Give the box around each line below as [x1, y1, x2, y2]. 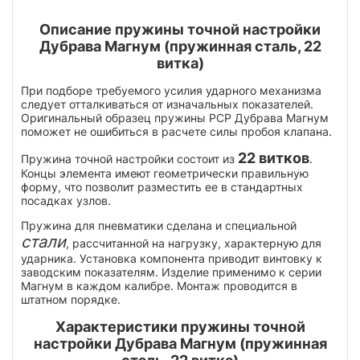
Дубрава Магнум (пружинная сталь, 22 [39, 38, 321, 55]
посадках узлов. [21, 194, 111, 208]
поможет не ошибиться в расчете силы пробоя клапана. [21, 125, 332, 139]
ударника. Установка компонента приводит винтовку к [21, 252, 322, 266]
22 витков [238, 149, 309, 167]
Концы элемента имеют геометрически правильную [21, 166, 309, 181]
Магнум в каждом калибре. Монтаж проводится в [21, 279, 297, 293]
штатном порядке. [21, 292, 121, 307]
